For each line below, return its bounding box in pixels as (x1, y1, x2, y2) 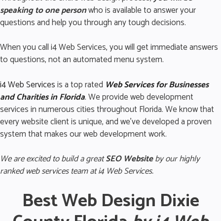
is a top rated (55, 77, 105, 92)
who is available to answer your (86, 3, 196, 17)
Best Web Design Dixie (22, 186, 199, 216)
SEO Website (106, 152, 155, 166)
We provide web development (86, 90, 193, 104)
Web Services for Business (105, 77, 201, 92)
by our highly (155, 152, 200, 166)
